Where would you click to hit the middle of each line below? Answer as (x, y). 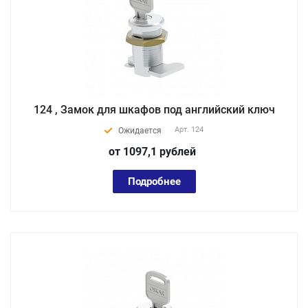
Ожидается (140, 131)
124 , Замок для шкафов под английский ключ (154, 110)
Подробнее (154, 181)
